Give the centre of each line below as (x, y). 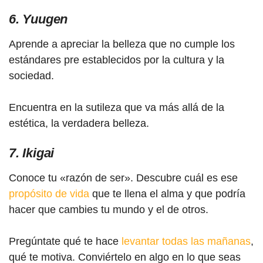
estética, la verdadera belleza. (79, 123)
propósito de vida (49, 193)
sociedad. (31, 75)
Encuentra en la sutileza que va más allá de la (117, 107)
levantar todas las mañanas (186, 241)
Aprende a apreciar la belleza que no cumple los (122, 44)
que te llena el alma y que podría (167, 193)
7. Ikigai (32, 153)
